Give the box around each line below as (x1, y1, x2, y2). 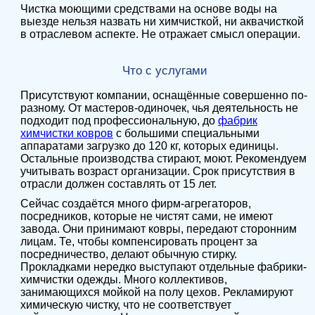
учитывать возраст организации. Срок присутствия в (20, 165, 295, 177)
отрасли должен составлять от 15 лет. (20, 178, 217, 190)
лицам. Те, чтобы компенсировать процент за (20, 236, 257, 247)
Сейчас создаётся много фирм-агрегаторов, (20, 198, 251, 210)
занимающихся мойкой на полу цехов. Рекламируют (20, 286, 293, 298)
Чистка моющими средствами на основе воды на (20, 3, 277, 15)
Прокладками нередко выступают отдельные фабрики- (20, 261, 307, 273)
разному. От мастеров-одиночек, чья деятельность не (20, 102, 298, 114)
